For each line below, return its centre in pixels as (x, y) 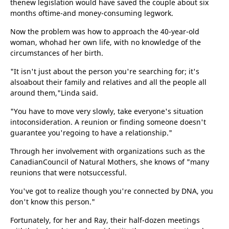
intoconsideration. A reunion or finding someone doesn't (108, 122)
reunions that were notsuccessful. (68, 173)
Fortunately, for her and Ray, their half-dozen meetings (105, 220)
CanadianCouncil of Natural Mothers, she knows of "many (110, 162)
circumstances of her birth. (57, 53)
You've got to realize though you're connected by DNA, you (112, 191)
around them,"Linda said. (54, 93)
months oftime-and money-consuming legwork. (92, 13)
